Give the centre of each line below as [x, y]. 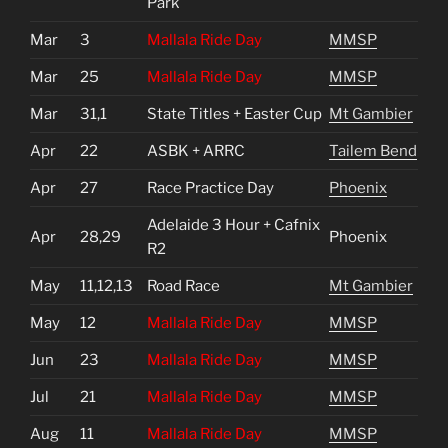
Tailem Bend [373, 150]
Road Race [183, 285]
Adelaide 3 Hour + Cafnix [233, 224]
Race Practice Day [210, 187]
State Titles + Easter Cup [234, 113]
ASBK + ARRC [196, 150]
